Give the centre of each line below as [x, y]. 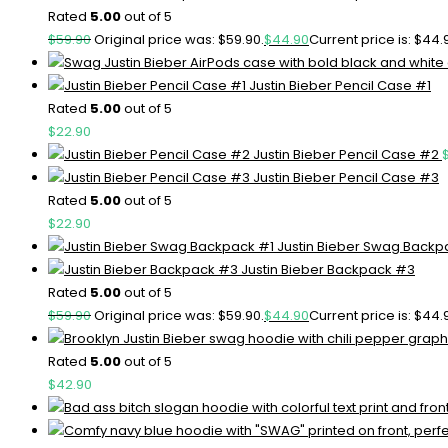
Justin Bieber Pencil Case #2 [346, 154]
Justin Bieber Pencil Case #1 [340, 85]
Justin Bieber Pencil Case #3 [346, 177]
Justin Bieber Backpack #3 [328, 269]
